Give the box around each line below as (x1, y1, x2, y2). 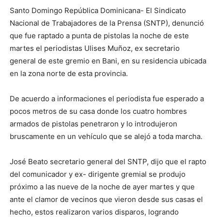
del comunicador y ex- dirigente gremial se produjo (10, 170, 186, 179)
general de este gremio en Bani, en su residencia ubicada (10, 56, 206, 66)
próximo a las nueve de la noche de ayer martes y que (10, 182, 195, 192)
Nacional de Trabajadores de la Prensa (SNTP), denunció (10, 18, 204, 28)
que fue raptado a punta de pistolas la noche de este (10, 31, 189, 41)
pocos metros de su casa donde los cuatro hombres (10, 107, 187, 116)
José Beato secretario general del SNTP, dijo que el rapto (10, 157, 206, 167)
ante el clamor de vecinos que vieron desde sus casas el (10, 195, 203, 204)
